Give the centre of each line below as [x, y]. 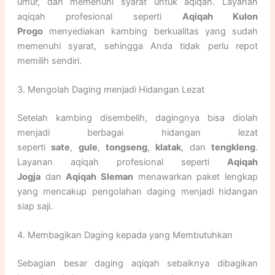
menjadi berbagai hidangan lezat [137, 133]
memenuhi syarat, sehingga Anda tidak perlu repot [137, 46]
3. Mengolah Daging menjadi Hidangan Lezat [110, 90]
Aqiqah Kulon [220, 16]
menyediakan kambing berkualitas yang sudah [150, 31]
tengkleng [234, 148]
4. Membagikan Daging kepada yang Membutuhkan [125, 235]
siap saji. [35, 207]
